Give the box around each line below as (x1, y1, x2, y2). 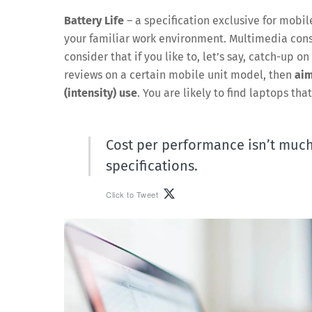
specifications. (106, 157, 198, 175)
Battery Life (64, 14, 124, 28)
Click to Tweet (106, 188, 158, 200)
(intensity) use (64, 86, 137, 100)
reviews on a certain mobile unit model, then (64, 68, 295, 82)
